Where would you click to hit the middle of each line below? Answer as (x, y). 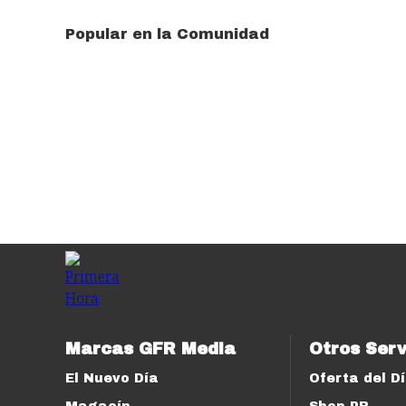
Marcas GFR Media (150, 349)
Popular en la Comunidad (167, 34)
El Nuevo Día (112, 379)
